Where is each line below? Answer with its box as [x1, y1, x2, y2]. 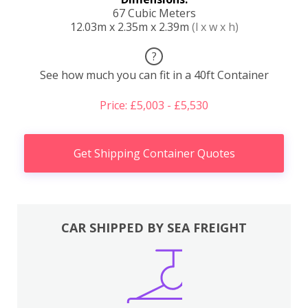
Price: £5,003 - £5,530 [100, 97, 208, 113]
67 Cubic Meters [112, 5, 196, 21]
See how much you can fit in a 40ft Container [39, 67, 269, 82]
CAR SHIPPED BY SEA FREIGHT [61, 219, 247, 236]
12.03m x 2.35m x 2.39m [69, 19, 192, 34]
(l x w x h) [191, 19, 239, 34]
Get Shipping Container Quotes [73, 145, 235, 161]
